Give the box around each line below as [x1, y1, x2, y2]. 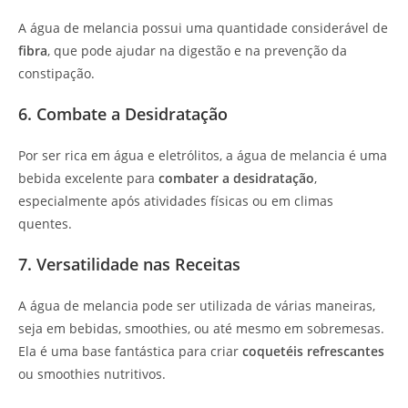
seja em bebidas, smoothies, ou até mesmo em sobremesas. [18, 320, 384, 338]
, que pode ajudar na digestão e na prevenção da [47, 42, 347, 60]
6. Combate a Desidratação [18, 103, 228, 126]
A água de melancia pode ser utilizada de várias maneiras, [18, 297, 375, 315]
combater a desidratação [158, 169, 314, 188]
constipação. [18, 65, 95, 83]
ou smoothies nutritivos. [18, 365, 166, 383]
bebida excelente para [18, 169, 158, 188]
